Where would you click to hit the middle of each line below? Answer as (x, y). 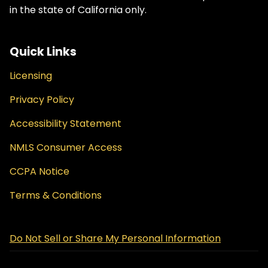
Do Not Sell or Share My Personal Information (115, 238)
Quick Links (43, 51)
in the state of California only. (78, 10)
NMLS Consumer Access (66, 147)
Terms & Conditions (56, 195)
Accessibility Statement (66, 124)
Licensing (31, 76)
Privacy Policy (42, 100)
